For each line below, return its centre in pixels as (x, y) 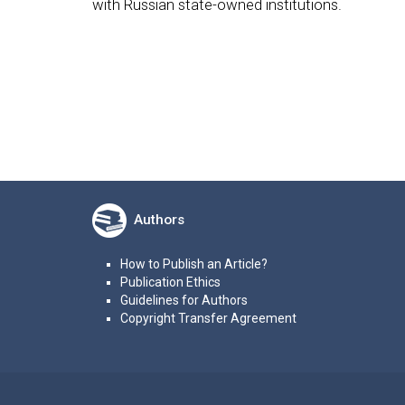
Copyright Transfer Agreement (208, 319)
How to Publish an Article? (193, 264)
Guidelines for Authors (184, 301)
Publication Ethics (170, 283)
